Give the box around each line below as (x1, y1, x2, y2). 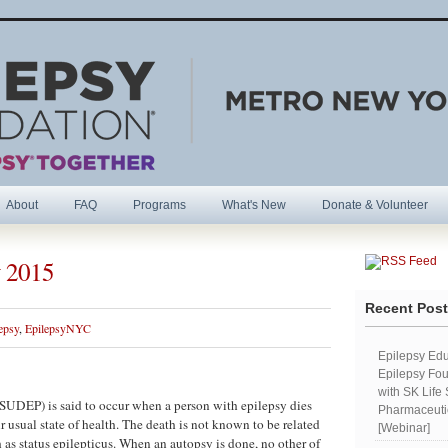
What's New (222, 198, 286, 212)
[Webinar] (378, 421, 430, 435)
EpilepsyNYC (25, 320, 91, 336)
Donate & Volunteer (322, 198, 428, 212)
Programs (133, 198, 186, 212)
